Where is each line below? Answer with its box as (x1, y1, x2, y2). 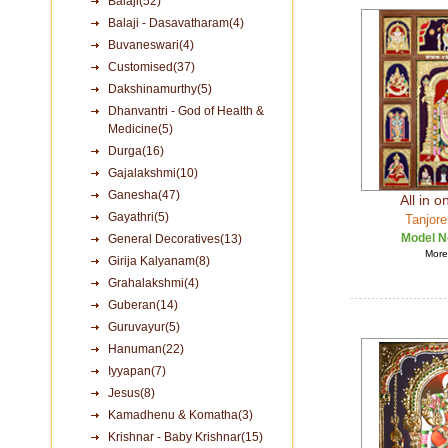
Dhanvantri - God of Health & (108, 104, 264, 118)
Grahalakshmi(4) (108, 276, 199, 290)
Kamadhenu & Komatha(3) (108, 408, 253, 422)
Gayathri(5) (108, 210, 169, 224)
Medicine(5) (108, 122, 173, 136)
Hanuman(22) (108, 342, 184, 356)
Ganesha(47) (108, 188, 180, 202)
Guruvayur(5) (108, 320, 180, 334)
